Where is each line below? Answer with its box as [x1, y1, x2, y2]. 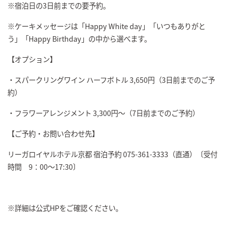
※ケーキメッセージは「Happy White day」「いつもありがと [8, 21, 205, 32]
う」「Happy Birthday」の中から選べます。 [8, 33, 151, 44]
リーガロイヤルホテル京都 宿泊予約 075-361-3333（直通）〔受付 [8, 149, 217, 160]
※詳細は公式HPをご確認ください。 [8, 202, 123, 213]
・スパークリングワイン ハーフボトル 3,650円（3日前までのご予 [8, 74, 215, 85]
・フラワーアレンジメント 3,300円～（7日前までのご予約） [8, 107, 199, 119]
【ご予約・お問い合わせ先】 [8, 128, 99, 139]
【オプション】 [8, 54, 57, 65]
